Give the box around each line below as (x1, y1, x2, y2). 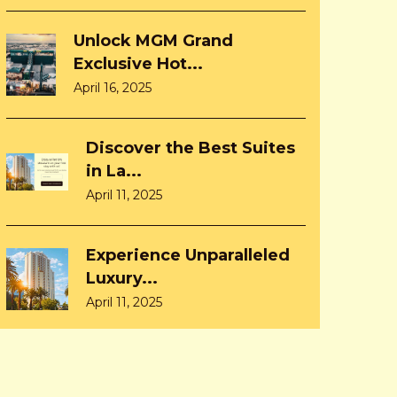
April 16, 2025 (74, 80, 152, 96)
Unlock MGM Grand (74, 31, 233, 51)
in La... (86, 161, 142, 181)
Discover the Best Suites (86, 138, 295, 158)
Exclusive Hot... (74, 54, 203, 74)
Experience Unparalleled (86, 245, 290, 265)
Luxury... (86, 269, 158, 288)
